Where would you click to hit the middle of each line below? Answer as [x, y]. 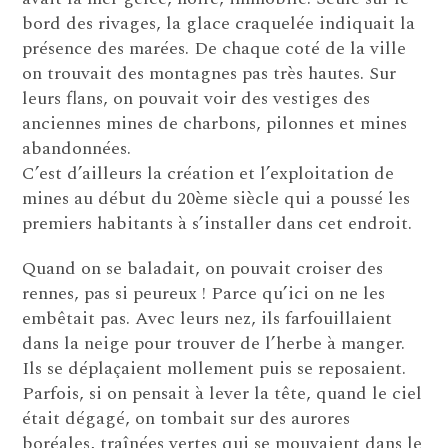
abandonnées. [77, 149]
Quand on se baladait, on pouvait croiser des [203, 269]
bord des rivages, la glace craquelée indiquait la [219, 24]
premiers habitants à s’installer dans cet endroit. [217, 224]
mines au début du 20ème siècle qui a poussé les [216, 199]
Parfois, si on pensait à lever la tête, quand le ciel [222, 394]
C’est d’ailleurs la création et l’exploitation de [208, 174]
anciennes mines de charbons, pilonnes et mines [215, 124]
